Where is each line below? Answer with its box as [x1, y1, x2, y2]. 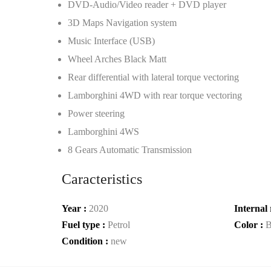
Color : [234, 220, 266, 230]
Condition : [62, 236, 111, 246]
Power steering [68, 108, 125, 119]
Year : [62, 203, 89, 214]
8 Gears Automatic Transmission [68, 145, 192, 155]
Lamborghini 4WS [68, 126, 139, 137]
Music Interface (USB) [68, 36, 155, 46]
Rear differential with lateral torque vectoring [68, 72, 239, 82]
